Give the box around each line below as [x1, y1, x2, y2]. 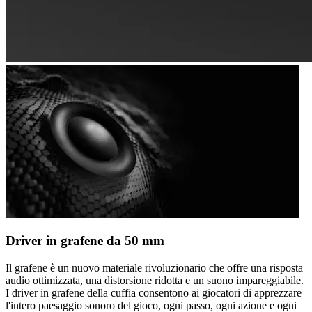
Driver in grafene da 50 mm [6, 233, 164, 249]
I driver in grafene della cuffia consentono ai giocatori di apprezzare [6, 287, 302, 299]
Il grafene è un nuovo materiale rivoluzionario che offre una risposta [6, 262, 303, 274]
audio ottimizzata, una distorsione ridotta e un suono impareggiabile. [6, 274, 304, 287]
